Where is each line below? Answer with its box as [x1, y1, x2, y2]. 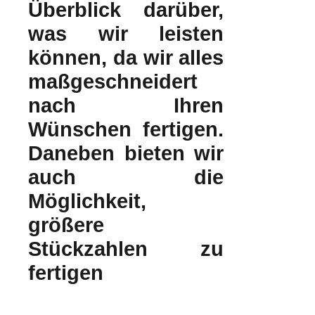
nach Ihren [28, 94, 224, 117]
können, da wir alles [28, 46, 224, 70]
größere [28, 214, 104, 237]
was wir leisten [28, 22, 224, 46]
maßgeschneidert [28, 70, 198, 94]
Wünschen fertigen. [28, 118, 224, 141]
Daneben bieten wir [28, 142, 224, 165]
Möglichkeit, [28, 190, 146, 213]
